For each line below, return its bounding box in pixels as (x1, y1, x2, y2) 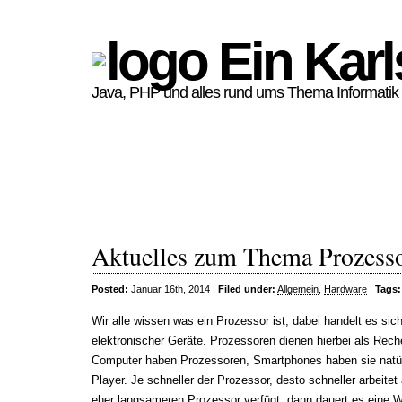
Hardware (324, 284, 367, 294)
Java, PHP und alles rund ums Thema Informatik (92, 83, 398, 101)
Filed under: (218, 284, 275, 294)
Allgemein (277, 284, 319, 294)
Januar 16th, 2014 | (128, 284, 218, 294)
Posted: (92, 284, 128, 294)
